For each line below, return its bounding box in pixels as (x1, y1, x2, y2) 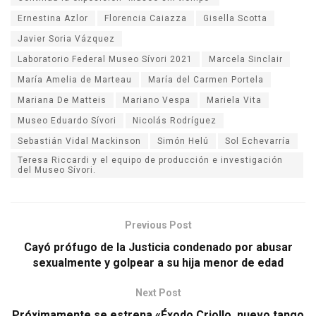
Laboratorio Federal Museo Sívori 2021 (18, 54, 193, 64)
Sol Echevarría (225, 135, 291, 146)
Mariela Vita (207, 95, 262, 105)
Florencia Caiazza (104, 13, 187, 23)
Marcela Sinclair (209, 54, 283, 64)
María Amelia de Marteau (18, 74, 132, 85)
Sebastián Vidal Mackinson (18, 135, 141, 146)
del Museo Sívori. (18, 164, 96, 175)
